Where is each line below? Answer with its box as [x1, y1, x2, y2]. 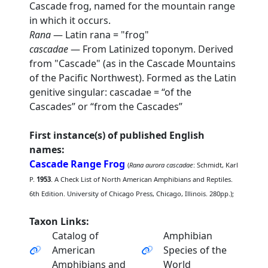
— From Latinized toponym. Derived [68, 42, 234, 56]
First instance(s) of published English [29, 129, 205, 142]
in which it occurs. [29, 14, 111, 27]
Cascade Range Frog [29, 157, 126, 170]
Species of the [163, 243, 227, 257]
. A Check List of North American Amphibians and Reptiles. [51, 175, 233, 184]
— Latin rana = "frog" [51, 28, 150, 41]
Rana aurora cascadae [129, 160, 194, 169]
